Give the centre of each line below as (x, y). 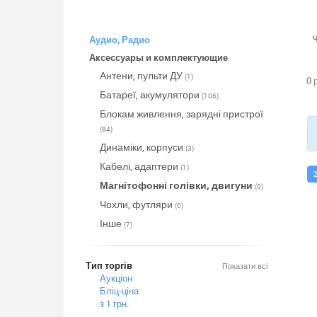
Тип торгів (109, 265)
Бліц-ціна (119, 291)
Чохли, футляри (137, 204)
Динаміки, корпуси (142, 147)
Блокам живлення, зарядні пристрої (181, 114)
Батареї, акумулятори (150, 94)
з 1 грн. (114, 304)
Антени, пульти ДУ (142, 75)
